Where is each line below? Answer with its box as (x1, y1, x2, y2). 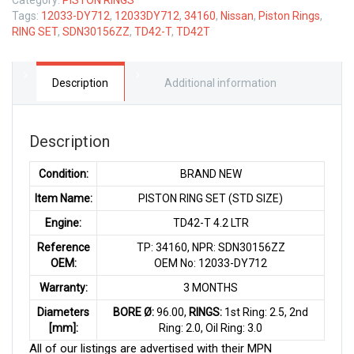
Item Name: (34, 191, 92, 205)
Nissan (220, 9, 254, 22)
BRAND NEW (179, 167, 242, 180)
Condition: (38, 167, 88, 180)
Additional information (164, 76, 277, 89)
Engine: (45, 216, 81, 229)
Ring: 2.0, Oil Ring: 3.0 (159, 321, 262, 334)
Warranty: (39, 281, 88, 294)
